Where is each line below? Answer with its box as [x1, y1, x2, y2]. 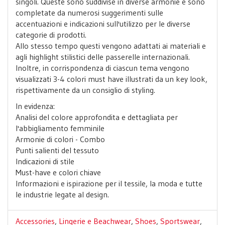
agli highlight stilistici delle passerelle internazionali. [16, 52, 190, 62]
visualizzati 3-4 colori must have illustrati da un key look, [16, 74, 207, 84]
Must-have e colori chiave [16, 167, 101, 177]
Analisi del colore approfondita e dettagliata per [16, 112, 178, 122]
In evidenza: [16, 101, 55, 111]
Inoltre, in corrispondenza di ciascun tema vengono [16, 63, 189, 73]
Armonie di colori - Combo [16, 134, 105, 144]
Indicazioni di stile [16, 156, 74, 166]
